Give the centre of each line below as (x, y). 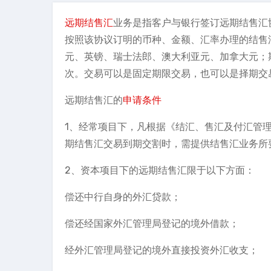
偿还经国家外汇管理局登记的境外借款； (152, 224)
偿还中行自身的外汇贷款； (123, 197)
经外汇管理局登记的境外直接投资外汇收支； (162, 250)
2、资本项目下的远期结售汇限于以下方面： (160, 170)
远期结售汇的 (94, 100)
